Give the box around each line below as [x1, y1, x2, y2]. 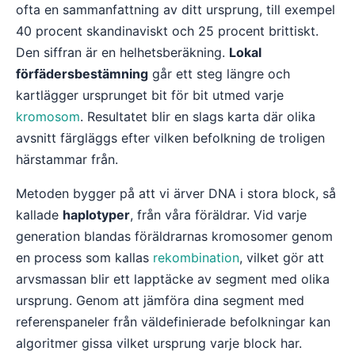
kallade [16, 207, 63, 223]
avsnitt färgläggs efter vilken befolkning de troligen [16, 130, 325, 146]
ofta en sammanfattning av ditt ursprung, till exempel [16, 2, 335, 17]
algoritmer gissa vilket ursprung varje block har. [16, 335, 302, 351]
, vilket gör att [239, 250, 324, 265]
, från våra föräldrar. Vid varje [130, 207, 307, 223]
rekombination [153, 250, 239, 265]
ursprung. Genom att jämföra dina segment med [16, 292, 304, 308]
